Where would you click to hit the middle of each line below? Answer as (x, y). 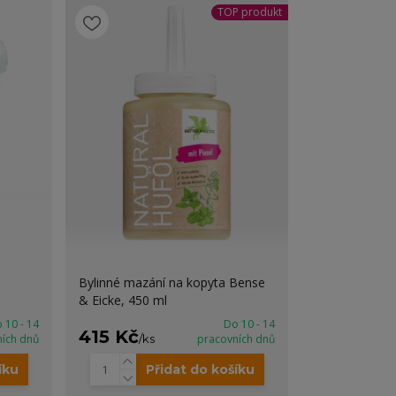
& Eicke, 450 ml (123, 300)
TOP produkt (249, 12)
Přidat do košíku (200, 369)
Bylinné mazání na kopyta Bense (172, 282)
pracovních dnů (236, 339)
